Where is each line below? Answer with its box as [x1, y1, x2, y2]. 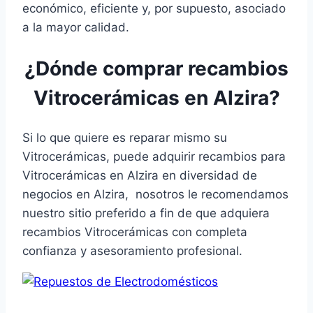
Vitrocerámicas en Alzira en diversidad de [22, 168, 257, 182]
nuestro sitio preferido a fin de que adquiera [22, 205, 270, 220]
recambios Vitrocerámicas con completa [22, 224, 247, 239]
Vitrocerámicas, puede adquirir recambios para [22, 149, 286, 163]
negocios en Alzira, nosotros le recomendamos [22, 187, 289, 201]
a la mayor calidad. [22, 20, 129, 35]
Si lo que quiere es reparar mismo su [22, 130, 227, 145]
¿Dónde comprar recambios [24, 56, 289, 80]
